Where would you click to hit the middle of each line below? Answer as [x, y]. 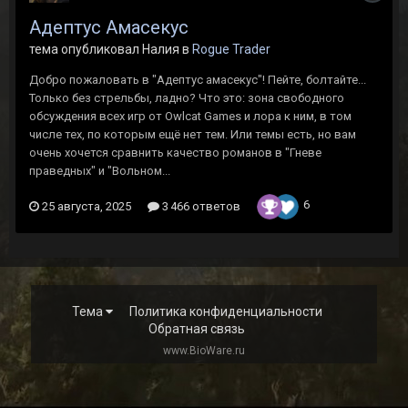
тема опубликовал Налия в [111, 49]
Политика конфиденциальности [225, 312]
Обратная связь [197, 329]
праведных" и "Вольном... [100, 171]
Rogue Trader [231, 49]
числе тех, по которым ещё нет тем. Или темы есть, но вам [193, 134]
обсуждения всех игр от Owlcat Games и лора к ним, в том [190, 116]
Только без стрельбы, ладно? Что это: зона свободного [187, 98]
